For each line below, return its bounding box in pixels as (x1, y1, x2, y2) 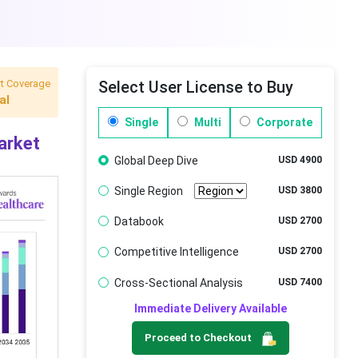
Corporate (254, 115, 313, 129)
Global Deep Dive (113, 153, 198, 167)
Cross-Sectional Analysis (113, 276, 243, 289)
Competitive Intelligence (113, 245, 239, 259)
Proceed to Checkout (144, 332, 254, 344)
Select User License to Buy (98, 78, 294, 97)
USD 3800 (278, 184, 322, 196)
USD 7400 (278, 276, 322, 288)
